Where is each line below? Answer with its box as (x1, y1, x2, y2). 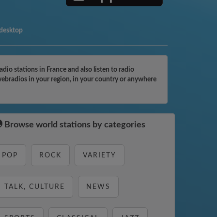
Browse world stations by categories (2, 121, 145, 129)
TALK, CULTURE (4, 184, 65, 190)
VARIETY (83, 152, 116, 159)
